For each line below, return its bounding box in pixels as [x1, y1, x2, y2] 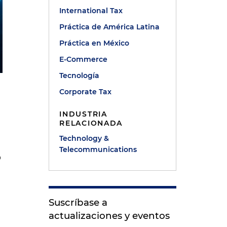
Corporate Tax [59, 87, 112, 96]
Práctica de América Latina [59, 22, 160, 31]
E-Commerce [59, 55, 108, 64]
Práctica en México [59, 39, 130, 48]
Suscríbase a [49, 197, 108, 208]
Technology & [59, 134, 109, 143]
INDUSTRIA [59, 109, 107, 119]
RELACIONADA [59, 119, 123, 128]
